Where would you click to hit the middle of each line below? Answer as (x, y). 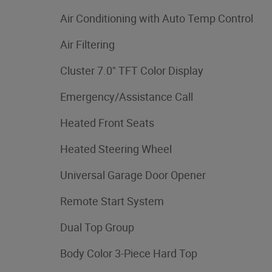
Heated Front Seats (107, 123)
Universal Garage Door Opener (133, 175)
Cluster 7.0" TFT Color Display (132, 70)
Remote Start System (112, 201)
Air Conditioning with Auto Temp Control (157, 18)
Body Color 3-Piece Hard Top (129, 253)
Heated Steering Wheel (116, 149)
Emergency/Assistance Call (127, 97)
